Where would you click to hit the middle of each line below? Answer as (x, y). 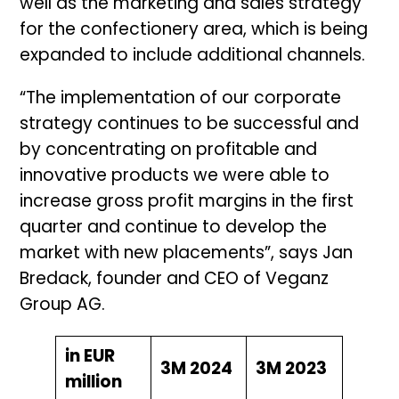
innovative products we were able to (175, 176)
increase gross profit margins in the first (187, 202)
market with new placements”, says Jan (187, 254)
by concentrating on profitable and (169, 151)
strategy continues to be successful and (190, 125)
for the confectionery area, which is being (194, 30)
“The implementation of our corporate (181, 99)
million (93, 383)
